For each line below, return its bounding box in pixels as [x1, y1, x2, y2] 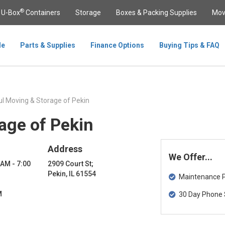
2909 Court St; [48, 160, 94, 168]
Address [48, 144, 83, 154]
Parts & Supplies [20, 41, 75, 49]
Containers [24, 9, 60, 17]
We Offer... [168, 152, 212, 162]
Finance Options [90, 41, 144, 49]
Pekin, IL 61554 [48, 170, 96, 178]
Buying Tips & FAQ [159, 41, 219, 49]
